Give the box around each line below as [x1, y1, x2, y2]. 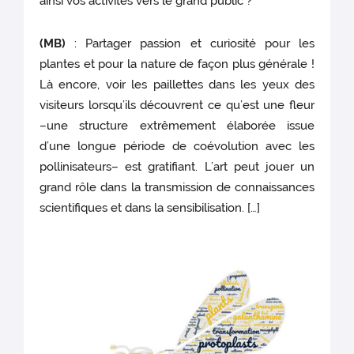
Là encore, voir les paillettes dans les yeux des [40, 77, 314, 92]
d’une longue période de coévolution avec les [40, 138, 314, 153]
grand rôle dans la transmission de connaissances [40, 179, 314, 194]
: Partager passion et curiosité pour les [66, 36, 314, 51]
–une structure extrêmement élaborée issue [40, 118, 314, 133]
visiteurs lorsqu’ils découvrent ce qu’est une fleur [40, 97, 314, 112]
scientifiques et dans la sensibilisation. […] [40, 200, 264, 215]
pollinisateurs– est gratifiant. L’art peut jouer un [40, 159, 314, 174]
